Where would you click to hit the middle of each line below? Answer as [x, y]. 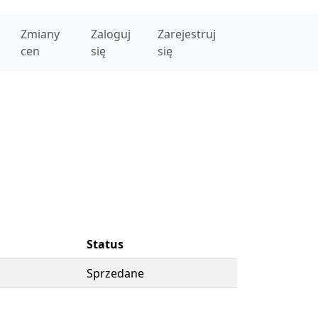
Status [105, 244]
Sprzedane [115, 273]
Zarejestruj [187, 34]
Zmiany [40, 34]
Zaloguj [111, 34]
